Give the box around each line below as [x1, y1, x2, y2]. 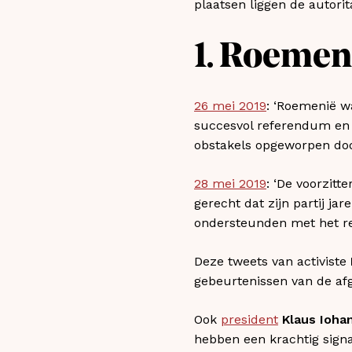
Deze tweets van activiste [194, 253, 350, 269]
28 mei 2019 [194, 175, 266, 191]
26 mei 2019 [194, 97, 266, 113]
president [221, 311, 278, 327]
